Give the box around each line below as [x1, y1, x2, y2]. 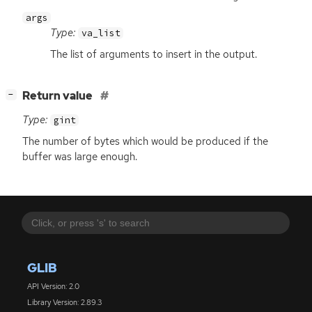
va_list [81, 27, 120, 40]
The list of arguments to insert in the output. [50, 47, 257, 62]
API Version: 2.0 [26, 281, 79, 292]
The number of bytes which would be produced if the [22, 134, 268, 149]
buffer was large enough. [22, 150, 137, 164]
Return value [22, 88, 95, 104]
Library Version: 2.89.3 [26, 297, 102, 307]
